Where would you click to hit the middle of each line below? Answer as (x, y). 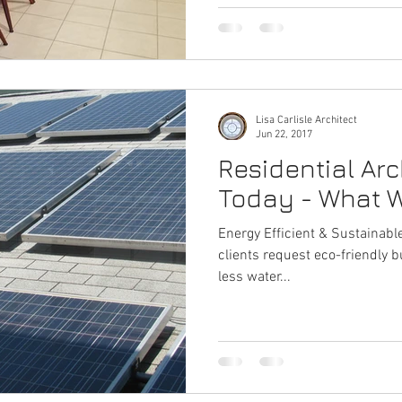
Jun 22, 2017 (284, 135)
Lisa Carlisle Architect (306, 120)
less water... (254, 277)
